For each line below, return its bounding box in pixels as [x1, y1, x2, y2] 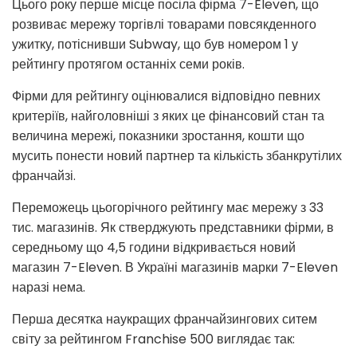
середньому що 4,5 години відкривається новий [12, 238, 296, 257]
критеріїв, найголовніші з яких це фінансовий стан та [12, 107, 324, 126]
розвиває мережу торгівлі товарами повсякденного [12, 15, 316, 34]
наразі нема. [12, 278, 85, 297]
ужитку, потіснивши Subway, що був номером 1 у [12, 35, 298, 54]
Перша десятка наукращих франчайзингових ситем [12, 310, 317, 329]
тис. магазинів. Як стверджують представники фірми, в [12, 218, 334, 237]
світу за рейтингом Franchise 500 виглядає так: [12, 330, 295, 349]
